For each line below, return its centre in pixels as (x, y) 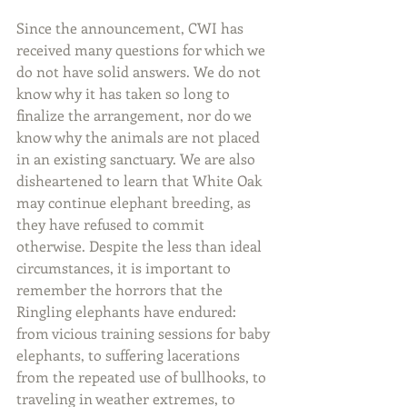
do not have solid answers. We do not (140, 72)
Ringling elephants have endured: (128, 312)
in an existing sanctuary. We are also (138, 159)
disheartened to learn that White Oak (141, 181)
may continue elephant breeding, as (135, 203)
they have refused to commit (112, 224)
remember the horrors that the (121, 290)
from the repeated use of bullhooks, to (143, 377)
